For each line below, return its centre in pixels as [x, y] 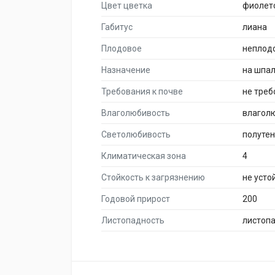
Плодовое [122, 48]
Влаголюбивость [136, 113]
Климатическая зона [144, 156]
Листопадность [133, 220]
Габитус [117, 27]
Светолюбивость [136, 134]
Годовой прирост [136, 199]
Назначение [126, 70]
